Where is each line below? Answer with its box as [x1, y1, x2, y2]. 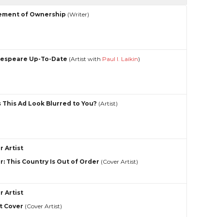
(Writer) [66, 11, 90, 18]
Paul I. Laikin [102, 55, 139, 63]
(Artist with [67, 55, 103, 63]
